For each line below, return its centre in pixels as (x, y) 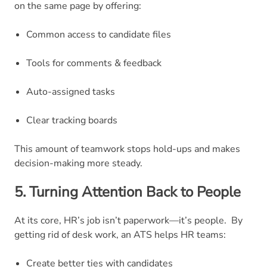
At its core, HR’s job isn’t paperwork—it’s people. (120, 220)
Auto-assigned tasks (71, 91)
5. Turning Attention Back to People (129, 192)
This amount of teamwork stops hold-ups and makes (127, 149)
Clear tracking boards (72, 120)
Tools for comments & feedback (94, 63)
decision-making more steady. (78, 163)
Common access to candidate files (99, 34)
